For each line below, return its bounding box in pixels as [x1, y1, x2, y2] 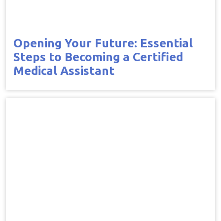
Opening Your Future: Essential [13, 36, 193, 50]
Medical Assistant [13, 64, 114, 77]
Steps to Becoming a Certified [13, 50, 183, 64]
